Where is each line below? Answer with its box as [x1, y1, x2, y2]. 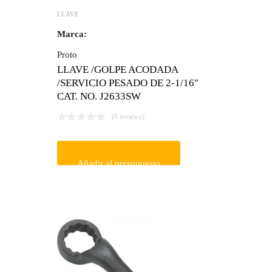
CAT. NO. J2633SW [57, 90, 141, 102]
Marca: [57, 29, 87, 39]
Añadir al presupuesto [77, 158, 160, 168]
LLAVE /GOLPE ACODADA [57, 63, 178, 75]
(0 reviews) [112, 112, 144, 121]
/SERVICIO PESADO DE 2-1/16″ [57, 76, 199, 89]
